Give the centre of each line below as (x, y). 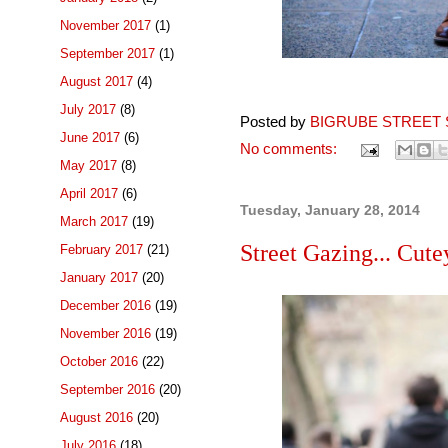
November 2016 (105, 333)
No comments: (290, 148)
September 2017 (107, 53)
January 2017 (99, 277)
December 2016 (105, 305)
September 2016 (107, 389)
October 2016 (99, 361)
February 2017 (101, 249)
